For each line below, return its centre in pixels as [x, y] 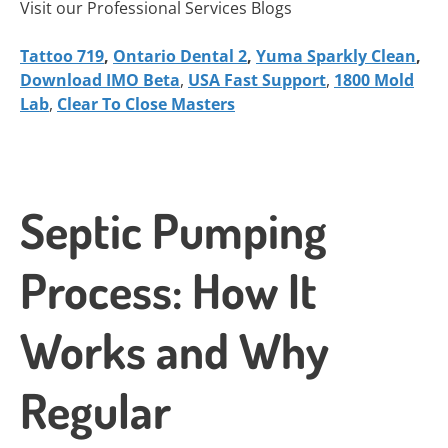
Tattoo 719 [62, 56]
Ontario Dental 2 [180, 56]
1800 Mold [374, 80]
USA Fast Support [257, 80]
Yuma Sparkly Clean [336, 56]
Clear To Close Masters [146, 104]
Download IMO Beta [100, 80]
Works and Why [174, 350]
